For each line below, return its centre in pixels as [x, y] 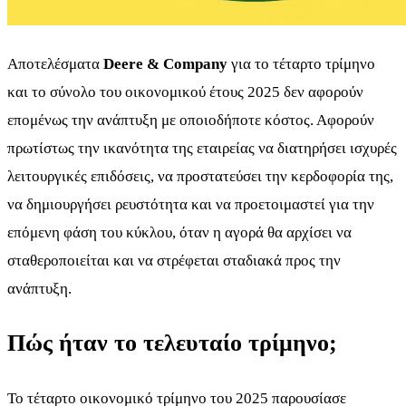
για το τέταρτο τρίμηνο [301, 64]
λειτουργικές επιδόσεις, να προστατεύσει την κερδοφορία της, [200, 177]
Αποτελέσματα [55, 64]
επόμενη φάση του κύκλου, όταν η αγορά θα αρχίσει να [179, 233]
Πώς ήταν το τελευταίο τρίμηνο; [172, 343]
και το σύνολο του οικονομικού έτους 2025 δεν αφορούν [185, 92]
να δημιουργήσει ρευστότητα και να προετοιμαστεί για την [191, 205]
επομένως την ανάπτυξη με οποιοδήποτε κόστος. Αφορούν [191, 121]
